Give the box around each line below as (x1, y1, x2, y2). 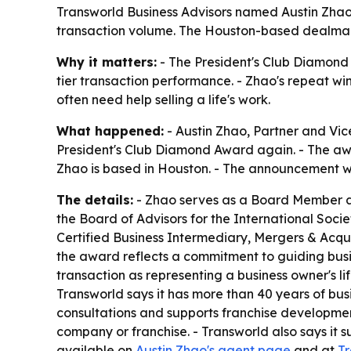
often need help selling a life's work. (56, 92, 270, 108)
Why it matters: (56, 54, 157, 71)
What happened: (56, 123, 164, 139)
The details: (56, 192, 133, 208)
